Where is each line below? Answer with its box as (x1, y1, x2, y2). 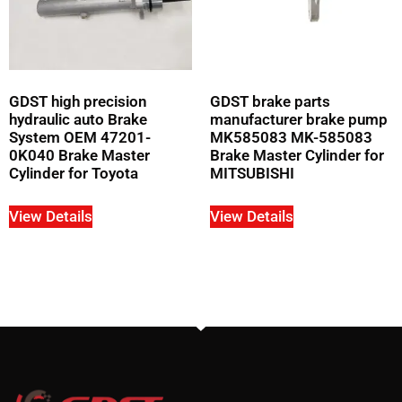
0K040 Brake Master (9, 146, 150, 165)
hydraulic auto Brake (9, 110, 147, 129)
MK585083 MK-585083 (210, 128, 372, 147)
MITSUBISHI (210, 164, 294, 183)
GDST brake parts (210, 92, 330, 111)
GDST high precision (9, 92, 147, 111)
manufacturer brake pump (210, 110, 388, 129)
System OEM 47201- (9, 128, 151, 147)
